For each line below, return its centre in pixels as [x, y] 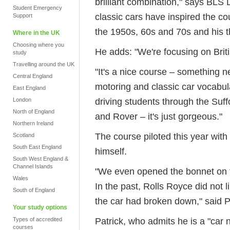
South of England [34, 190]
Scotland [24, 135]
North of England [34, 111]
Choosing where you [39, 45]
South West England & [41, 159]
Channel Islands [33, 166]
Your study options [40, 207]
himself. [111, 151]
